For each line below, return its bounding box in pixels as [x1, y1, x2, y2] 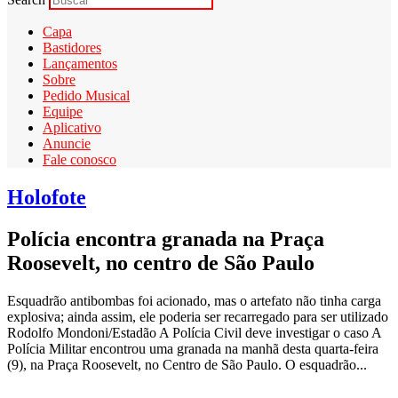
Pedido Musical [43, 87, 130, 103]
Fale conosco [43, 151, 116, 167]
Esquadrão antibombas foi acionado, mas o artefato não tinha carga [7, 292, 381, 308]
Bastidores [43, 39, 101, 55]
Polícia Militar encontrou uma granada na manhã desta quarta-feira [7, 340, 378, 356]
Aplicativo [43, 119, 101, 135]
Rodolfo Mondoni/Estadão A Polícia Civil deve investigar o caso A [7, 324, 381, 340]
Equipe [43, 103, 83, 119]
